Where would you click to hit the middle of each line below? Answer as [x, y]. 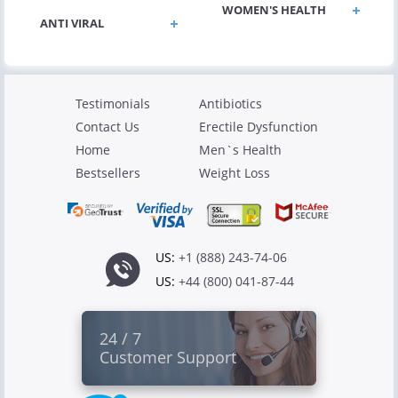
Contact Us [107, 127]
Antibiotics [231, 104]
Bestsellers [108, 173]
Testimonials [113, 104]
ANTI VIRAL [72, 24]
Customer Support [168, 358]
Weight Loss [235, 173]
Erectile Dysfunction [259, 127]
